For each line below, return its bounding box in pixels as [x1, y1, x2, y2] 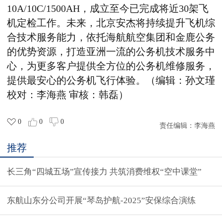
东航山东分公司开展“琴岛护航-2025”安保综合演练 [7, 196, 196, 206]
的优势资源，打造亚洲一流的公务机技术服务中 [7, 47, 215, 57]
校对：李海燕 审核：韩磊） [7, 90, 128, 101]
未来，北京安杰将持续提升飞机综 [66, 18, 215, 29]
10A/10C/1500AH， [7, 3, 90, 14]
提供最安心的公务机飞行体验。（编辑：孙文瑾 [7, 75, 215, 86]
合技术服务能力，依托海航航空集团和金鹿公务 [7, 32, 215, 43]
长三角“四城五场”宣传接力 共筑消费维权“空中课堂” [7, 167, 202, 177]
